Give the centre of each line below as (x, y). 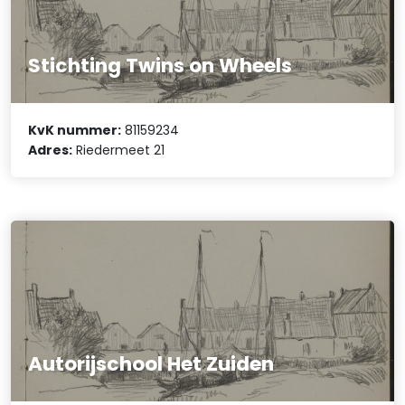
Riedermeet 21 (119, 150)
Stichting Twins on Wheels (160, 65)
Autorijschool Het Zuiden (151, 363)
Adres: (51, 150)
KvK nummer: (75, 130)
